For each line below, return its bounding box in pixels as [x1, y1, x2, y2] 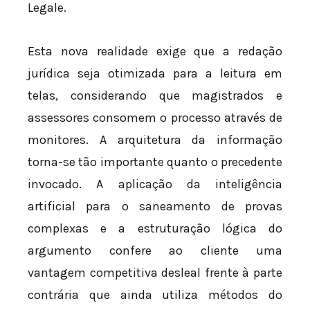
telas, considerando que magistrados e [28, 88, 282, 104]
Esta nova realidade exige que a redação [28, 44, 282, 60]
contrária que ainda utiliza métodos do [28, 287, 282, 303]
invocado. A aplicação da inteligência [28, 176, 282, 192]
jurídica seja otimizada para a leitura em [28, 66, 282, 82]
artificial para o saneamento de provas [28, 199, 282, 215]
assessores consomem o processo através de [28, 110, 282, 126]
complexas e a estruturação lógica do [28, 221, 282, 237]
